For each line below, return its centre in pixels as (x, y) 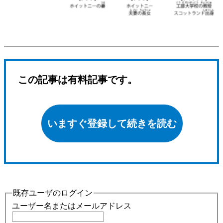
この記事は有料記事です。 (78, 79)
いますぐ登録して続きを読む (112, 123)
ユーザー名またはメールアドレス (72, 206)
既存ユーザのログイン (53, 193)
